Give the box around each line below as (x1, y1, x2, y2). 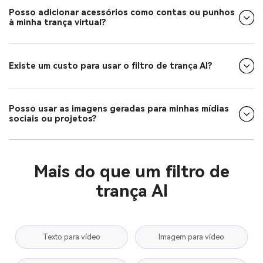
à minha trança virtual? (9, 18, 106, 28)
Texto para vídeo (43, 232, 101, 242)
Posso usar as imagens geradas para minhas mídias (9, 104, 229, 114)
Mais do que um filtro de (33, 162, 230, 182)
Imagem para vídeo (158, 232, 224, 242)
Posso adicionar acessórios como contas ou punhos (9, 8, 235, 18)
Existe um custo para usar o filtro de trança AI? (9, 60, 213, 71)
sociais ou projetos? (9, 114, 97, 124)
